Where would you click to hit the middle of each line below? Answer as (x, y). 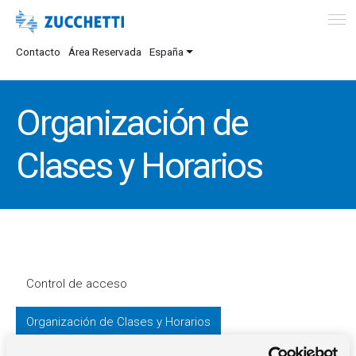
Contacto (38, 52)
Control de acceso (77, 284)
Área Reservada (105, 52)
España (166, 52)
